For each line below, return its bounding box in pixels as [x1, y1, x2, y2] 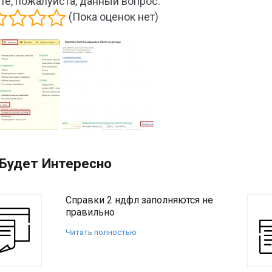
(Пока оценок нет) [66, 10, 158, 23]
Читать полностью [66, 228, 137, 237]
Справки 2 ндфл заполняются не [66, 194, 213, 206]
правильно [66, 206, 115, 218]
